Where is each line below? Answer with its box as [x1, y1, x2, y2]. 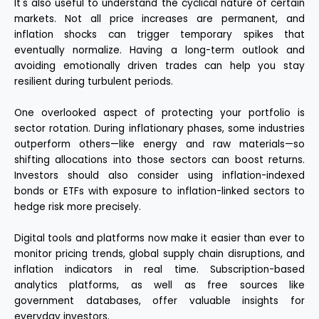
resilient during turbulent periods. [14, 75, 173, 89]
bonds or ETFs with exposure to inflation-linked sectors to [14, 184, 305, 199]
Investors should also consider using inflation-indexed [14, 169, 305, 183]
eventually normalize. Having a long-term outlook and [14, 43, 305, 58]
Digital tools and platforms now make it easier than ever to [14, 231, 305, 246]
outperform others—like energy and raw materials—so [14, 137, 305, 152]
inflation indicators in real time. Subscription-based [14, 263, 305, 277]
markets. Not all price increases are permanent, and [14, 12, 305, 26]
